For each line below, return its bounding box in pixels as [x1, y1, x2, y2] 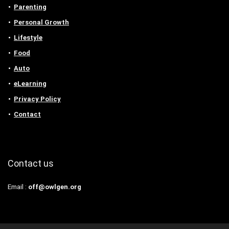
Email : [8, 183, 28, 191]
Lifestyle [14, 34, 42, 41]
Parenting [14, 3, 47, 11]
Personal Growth [14, 18, 69, 26]
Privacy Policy [14, 95, 61, 103]
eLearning [14, 80, 47, 87]
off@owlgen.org [28, 183, 81, 191]
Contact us [8, 158, 54, 169]
